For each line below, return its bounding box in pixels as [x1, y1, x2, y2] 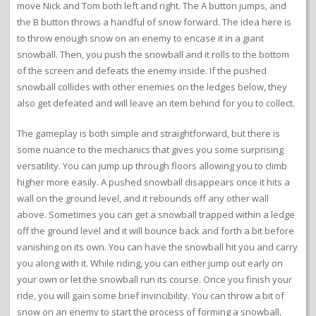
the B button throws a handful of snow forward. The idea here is [17, 15, 291, 28]
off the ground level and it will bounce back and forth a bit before [17, 224, 294, 237]
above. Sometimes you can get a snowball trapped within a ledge [17, 207, 295, 221]
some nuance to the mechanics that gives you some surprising [17, 142, 284, 156]
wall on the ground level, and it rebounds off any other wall [17, 191, 269, 205]
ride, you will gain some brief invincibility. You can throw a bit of [17, 288, 284, 302]
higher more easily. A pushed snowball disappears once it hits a [17, 175, 290, 188]
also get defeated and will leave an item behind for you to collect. [17, 96, 295, 109]
